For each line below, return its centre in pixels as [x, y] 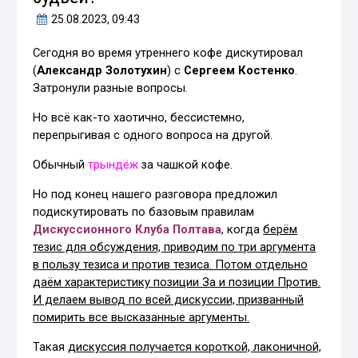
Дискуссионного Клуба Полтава [127, 230]
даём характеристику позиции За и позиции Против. [177, 282]
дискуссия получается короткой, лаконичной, [195, 347]
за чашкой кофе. [186, 165]
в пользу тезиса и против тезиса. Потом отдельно [171, 265]
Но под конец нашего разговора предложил [155, 195]
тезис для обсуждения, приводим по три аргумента [175, 247]
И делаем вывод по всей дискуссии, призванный [169, 300]
